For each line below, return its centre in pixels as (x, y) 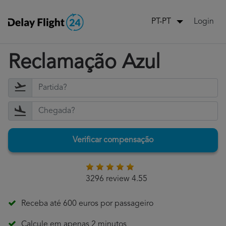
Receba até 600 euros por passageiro (87, 204)
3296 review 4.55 (116, 179)
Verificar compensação (113, 140)
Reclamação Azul (84, 63)
